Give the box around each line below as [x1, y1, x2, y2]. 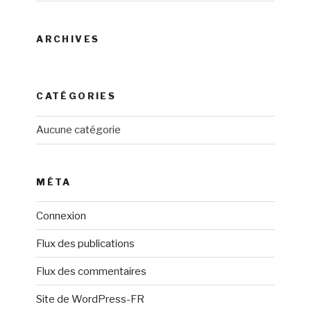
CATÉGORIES [36, 90, 117, 101]
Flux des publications [36, 237, 135, 250]
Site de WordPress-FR [36, 292, 145, 305]
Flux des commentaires [36, 264, 147, 278]
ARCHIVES [36, 33, 100, 44]
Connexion [36, 209, 87, 222]
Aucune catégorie [36, 124, 121, 136]
